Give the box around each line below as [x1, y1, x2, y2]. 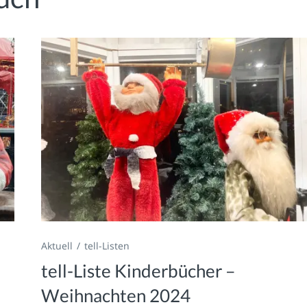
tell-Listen [84, 239, 130, 253]
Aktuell [41, 239, 73, 253]
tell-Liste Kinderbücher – [41, 260, 236, 282]
